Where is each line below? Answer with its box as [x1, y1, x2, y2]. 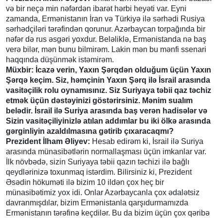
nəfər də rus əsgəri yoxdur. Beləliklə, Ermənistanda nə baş [6, 35, 206, 43]
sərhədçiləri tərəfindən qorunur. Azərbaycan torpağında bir [6, 24, 205, 33]
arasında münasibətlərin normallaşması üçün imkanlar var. [6, 147, 206, 156]
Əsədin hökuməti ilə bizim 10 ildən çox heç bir [6, 178, 164, 186]
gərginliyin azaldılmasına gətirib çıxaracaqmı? [6, 127, 174, 135]
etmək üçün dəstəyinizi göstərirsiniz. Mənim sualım [6, 96, 193, 105]
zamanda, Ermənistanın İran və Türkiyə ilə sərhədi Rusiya [6, 14, 205, 23]
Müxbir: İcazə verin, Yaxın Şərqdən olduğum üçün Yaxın [6, 65, 211, 74]
